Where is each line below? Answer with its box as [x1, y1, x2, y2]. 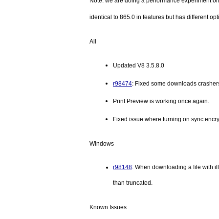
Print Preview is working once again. [113, 98, 209, 105]
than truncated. [113, 179, 153, 186]
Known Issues [89, 203, 127, 211]
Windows [89, 140, 114, 147]
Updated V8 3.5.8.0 [113, 62, 164, 69]
